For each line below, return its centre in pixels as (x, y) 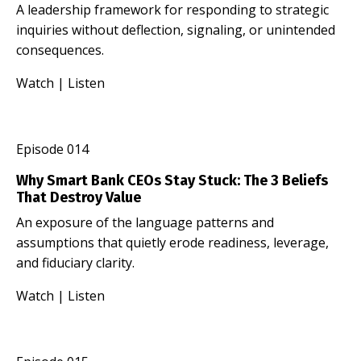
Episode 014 (52, 149)
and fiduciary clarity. (75, 262)
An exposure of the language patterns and (145, 222)
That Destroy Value (79, 197)
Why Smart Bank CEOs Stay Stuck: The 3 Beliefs (172, 180)
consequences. (60, 50)
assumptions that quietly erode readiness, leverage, (172, 242)
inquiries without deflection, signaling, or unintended (176, 29)
